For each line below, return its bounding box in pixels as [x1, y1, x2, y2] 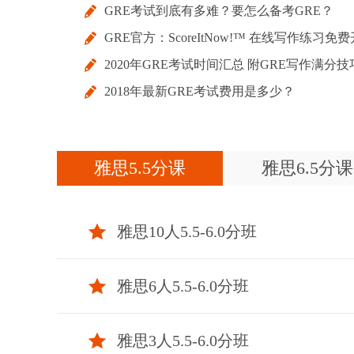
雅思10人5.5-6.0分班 [117, 223, 257, 240]
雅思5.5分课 [94, 158, 186, 178]
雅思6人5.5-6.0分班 [117, 277, 249, 295]
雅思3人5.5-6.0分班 [117, 332, 249, 349]
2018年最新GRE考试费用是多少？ [104, 85, 295, 98]
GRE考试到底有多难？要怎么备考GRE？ [104, 4, 333, 17]
